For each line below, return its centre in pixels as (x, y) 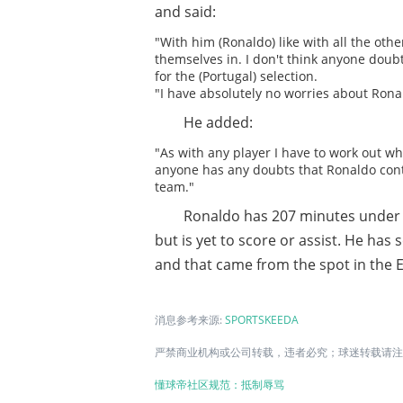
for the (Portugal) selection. (236, 76)
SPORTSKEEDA (262, 320)
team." (175, 187)
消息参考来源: (190, 320)
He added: (218, 123)
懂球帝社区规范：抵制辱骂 (219, 385)
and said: (185, 12)
